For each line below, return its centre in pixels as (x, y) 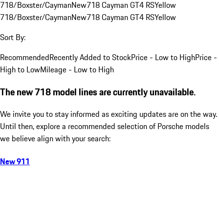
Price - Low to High (163, 57)
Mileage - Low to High (77, 69)
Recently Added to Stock (90, 57)
